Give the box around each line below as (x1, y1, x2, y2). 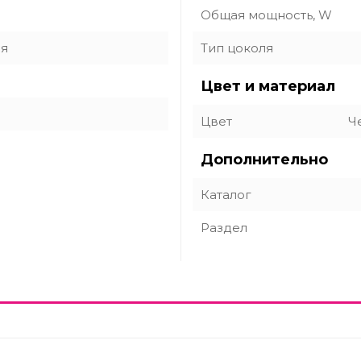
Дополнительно (201, 151, 328, 168)
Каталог (201, 187, 251, 202)
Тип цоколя (201, 40, 273, 56)
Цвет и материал (201, 77, 335, 95)
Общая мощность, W (201, 7, 332, 23)
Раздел (201, 220, 247, 235)
